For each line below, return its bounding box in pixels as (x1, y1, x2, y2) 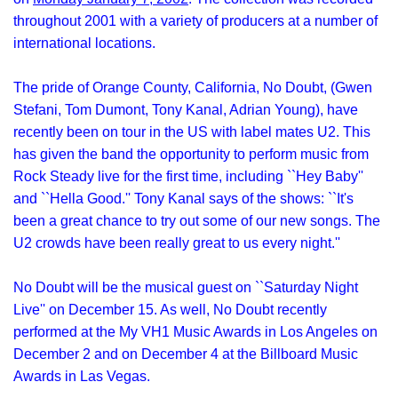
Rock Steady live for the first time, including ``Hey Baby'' (13, 169, 363, 184)
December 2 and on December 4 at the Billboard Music (13, 346, 358, 362)
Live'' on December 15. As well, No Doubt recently (13, 302, 327, 317)
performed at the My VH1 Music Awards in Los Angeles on (13, 324, 378, 339)
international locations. (13, 36, 155, 51)
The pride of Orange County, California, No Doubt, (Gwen (13, 80, 372, 95)
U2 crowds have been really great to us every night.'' (13, 235, 340, 251)
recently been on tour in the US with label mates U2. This (13, 124, 370, 139)
